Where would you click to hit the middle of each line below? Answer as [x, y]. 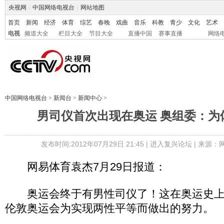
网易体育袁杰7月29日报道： [85, 167]
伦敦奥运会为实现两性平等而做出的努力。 [109, 208]
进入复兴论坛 [171, 144]
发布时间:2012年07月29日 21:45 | [95, 144]
